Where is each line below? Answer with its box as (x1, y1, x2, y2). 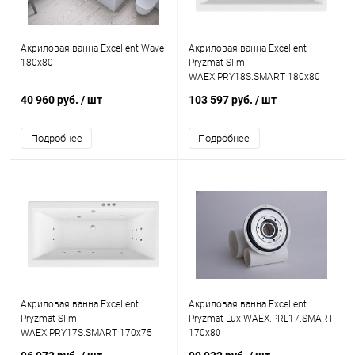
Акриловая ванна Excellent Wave (21, 43, 164, 54)
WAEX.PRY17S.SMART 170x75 (21, 327, 152, 338)
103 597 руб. (188, 94, 255, 106)
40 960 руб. (21, 94, 81, 106)
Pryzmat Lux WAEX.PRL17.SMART (188, 313, 334, 324)
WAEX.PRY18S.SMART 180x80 (188, 71, 320, 82)
